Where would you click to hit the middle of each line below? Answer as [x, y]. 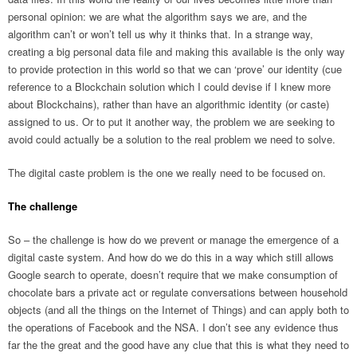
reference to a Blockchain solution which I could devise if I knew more [169, 87]
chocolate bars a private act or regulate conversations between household [178, 292]
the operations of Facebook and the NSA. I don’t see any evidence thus [173, 328]
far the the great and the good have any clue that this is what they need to [178, 345]
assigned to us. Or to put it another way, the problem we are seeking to [171, 122]
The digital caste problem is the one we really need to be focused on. [167, 173]
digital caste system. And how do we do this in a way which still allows [171, 257]
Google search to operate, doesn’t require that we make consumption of [173, 275]
